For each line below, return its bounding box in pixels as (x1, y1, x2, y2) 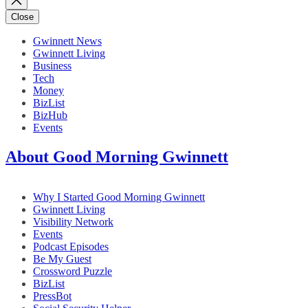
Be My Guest (33, 252, 91, 265)
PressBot (33, 289, 71, 302)
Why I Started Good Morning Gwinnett (33, 190, 205, 203)
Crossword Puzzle (33, 265, 112, 277)
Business (33, 60, 71, 72)
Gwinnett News (33, 35, 102, 47)
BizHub (33, 109, 67, 122)
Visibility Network (33, 215, 113, 228)
